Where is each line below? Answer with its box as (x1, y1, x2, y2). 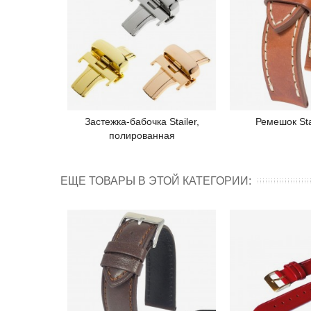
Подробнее (128, 117, 174, 128)
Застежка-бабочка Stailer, (84, 116, 199, 128)
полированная (108, 130, 175, 142)
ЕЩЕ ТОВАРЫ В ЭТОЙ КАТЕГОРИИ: (60, 175, 251, 187)
